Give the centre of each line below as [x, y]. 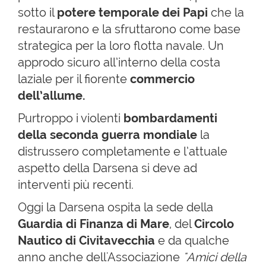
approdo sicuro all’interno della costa [119, 62]
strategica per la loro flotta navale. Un [121, 46]
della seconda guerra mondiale [107, 135]
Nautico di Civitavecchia [86, 240]
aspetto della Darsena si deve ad [107, 168]
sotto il [37, 12]
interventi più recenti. [76, 185]
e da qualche [192, 240]
